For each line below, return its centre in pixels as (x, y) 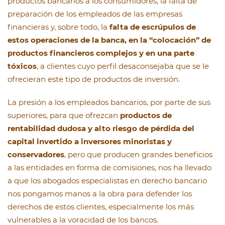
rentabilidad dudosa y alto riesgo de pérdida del (101, 128)
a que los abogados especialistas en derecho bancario (107, 180)
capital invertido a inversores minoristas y (90, 141)
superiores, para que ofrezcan (63, 115)
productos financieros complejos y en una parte (101, 53)
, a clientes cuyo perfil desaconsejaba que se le (123, 66)
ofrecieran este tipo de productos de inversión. (94, 79)
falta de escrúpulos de (153, 27)
